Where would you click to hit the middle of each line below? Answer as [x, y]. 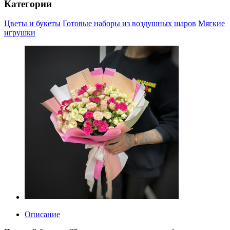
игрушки [20, 33]
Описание [42, 215]
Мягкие [212, 24]
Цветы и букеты [32, 24]
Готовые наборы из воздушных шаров [129, 24]
